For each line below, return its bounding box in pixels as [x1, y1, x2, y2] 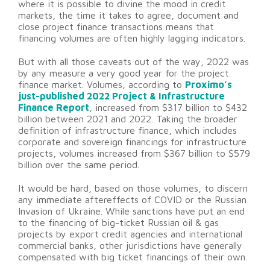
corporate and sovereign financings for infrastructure [18, 136, 246, 148]
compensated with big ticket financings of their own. [18, 251, 247, 263]
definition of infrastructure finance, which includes [18, 125, 237, 136]
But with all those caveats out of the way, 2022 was [18, 56, 249, 67]
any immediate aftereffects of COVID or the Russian [18, 194, 246, 206]
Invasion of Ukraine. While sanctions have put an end [18, 206, 245, 217]
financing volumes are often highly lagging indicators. [18, 33, 245, 44]
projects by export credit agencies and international [18, 228, 242, 240]
